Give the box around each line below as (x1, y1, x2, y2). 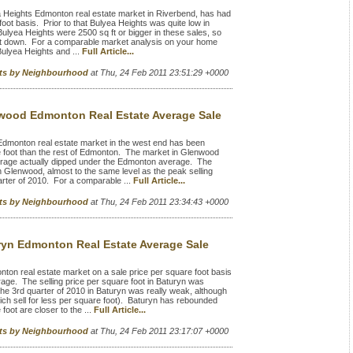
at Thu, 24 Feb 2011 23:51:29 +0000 (91, 68, 229, 77)
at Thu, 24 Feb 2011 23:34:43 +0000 (91, 197, 229, 206)
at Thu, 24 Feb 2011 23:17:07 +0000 (91, 326, 229, 336)
